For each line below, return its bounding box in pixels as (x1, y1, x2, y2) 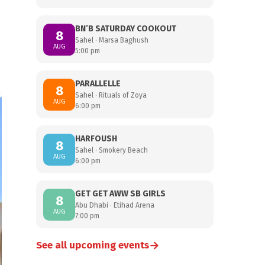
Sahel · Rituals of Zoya (75, 91, 147, 99)
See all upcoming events (36, 239, 149, 251)
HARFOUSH (75, 134, 117, 144)
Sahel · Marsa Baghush (75, 36, 148, 44)
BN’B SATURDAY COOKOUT (75, 24, 176, 34)
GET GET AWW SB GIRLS (75, 189, 166, 199)
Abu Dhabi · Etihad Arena (75, 201, 154, 209)
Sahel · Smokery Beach (75, 146, 148, 154)
